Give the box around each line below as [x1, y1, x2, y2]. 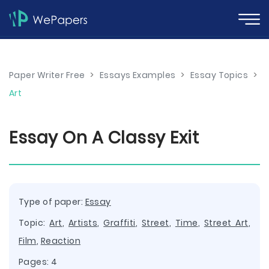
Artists [68, 217, 98, 229]
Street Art [204, 217, 249, 229]
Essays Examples [99, 69, 176, 81]
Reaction [40, 235, 81, 247]
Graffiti [103, 217, 136, 229]
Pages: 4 [19, 256, 58, 268]
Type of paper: [19, 196, 85, 208]
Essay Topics [190, 69, 249, 81]
